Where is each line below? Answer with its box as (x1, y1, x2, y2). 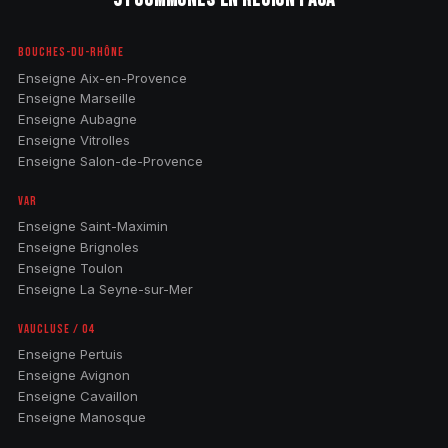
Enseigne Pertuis (17, 346, 123, 363)
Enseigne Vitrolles (17, 131, 130, 148)
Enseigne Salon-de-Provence (17, 152, 203, 169)
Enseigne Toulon (17, 259, 123, 276)
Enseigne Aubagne (17, 111, 137, 128)
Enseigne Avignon (17, 367, 130, 384)
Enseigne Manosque (17, 408, 146, 425)
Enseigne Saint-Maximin (17, 218, 168, 235)
